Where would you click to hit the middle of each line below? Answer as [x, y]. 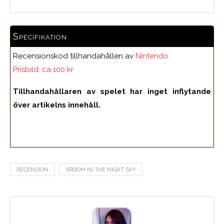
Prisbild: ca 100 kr [43, 69]
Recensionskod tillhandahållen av [74, 56]
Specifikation [40, 36]
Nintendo [152, 56]
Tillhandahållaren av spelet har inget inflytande [112, 91]
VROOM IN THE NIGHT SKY [101, 169]
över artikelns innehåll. [57, 105]
